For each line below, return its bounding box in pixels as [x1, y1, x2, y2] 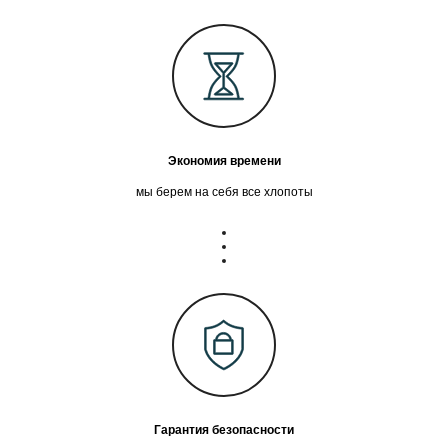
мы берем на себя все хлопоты [135, 184, 313, 199]
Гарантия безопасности [154, 422, 294, 437]
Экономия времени [167, 153, 281, 168]
